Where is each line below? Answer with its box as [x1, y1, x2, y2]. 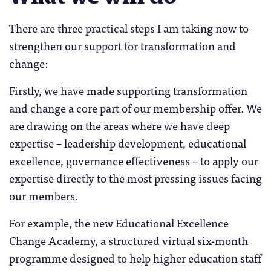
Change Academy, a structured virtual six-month [9, 231, 248, 250]
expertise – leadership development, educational [9, 134, 246, 152]
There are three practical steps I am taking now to [9, 19, 249, 38]
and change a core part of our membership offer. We [9, 99, 262, 117]
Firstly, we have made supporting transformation [9, 81, 247, 100]
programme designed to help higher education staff [9, 249, 261, 267]
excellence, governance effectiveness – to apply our [9, 151, 258, 170]
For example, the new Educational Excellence [9, 214, 229, 232]
